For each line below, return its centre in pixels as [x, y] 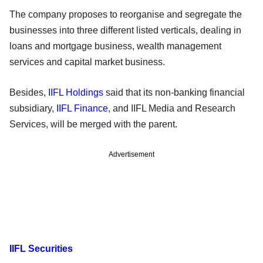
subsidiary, [33, 108]
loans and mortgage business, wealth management [115, 46]
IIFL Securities [41, 248]
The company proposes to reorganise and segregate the [126, 14]
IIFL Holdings [76, 92]
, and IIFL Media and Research [172, 108]
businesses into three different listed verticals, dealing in [125, 30]
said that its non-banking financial [174, 92]
